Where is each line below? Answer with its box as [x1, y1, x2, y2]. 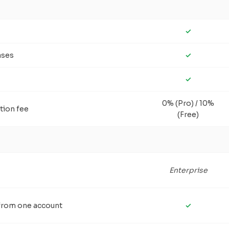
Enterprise [169, 166, 208, 175]
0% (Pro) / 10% [162, 99, 214, 108]
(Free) [177, 110, 199, 119]
